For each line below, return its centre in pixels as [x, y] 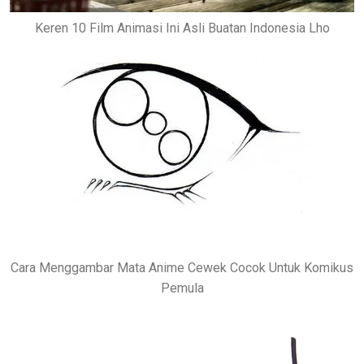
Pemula [182, 288]
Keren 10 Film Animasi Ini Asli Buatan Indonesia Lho [182, 28]
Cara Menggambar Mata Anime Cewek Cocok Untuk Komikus [182, 267]
